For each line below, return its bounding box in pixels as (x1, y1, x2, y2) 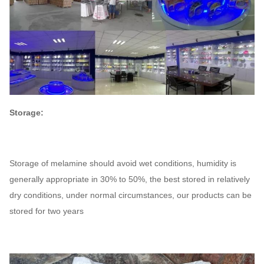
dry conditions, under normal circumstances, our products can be (9, 190, 252, 200)
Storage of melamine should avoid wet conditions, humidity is (9, 158, 236, 168)
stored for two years (9, 206, 84, 216)
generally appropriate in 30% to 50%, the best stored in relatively (9, 174, 250, 184)
